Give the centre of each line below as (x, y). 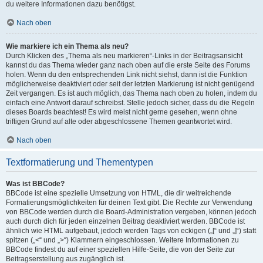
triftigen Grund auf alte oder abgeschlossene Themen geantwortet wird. (119, 121)
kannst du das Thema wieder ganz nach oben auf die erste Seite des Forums (128, 65)
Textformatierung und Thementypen (80, 162)
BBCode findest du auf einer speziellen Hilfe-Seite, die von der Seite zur (120, 249)
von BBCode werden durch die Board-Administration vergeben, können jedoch (131, 212)
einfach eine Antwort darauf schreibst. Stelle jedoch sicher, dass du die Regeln (130, 102)
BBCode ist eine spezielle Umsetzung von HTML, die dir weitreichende (119, 193)
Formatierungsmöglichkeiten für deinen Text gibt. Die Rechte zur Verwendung (129, 202)
